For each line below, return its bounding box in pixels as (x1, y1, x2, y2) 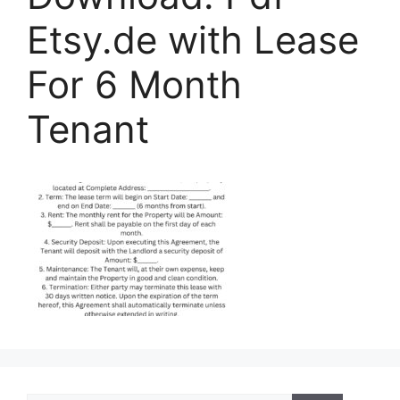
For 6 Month (27, 62, 242, 108)
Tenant (27, 106, 149, 153)
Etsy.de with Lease (27, 17, 359, 63)
